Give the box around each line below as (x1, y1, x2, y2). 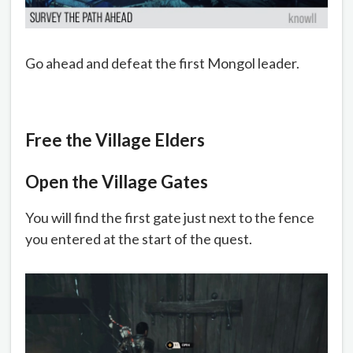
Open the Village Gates (25, 170, 208, 192)
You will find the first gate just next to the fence (25, 208, 314, 226)
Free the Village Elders (25, 128, 205, 150)
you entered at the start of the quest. (25, 229, 252, 247)
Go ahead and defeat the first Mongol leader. (25, 54, 299, 72)
